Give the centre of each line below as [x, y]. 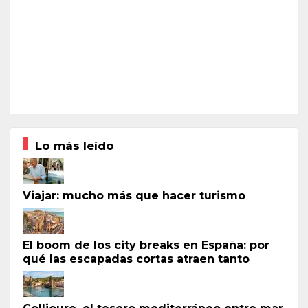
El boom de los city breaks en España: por [146, 245]
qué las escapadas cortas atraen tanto [136, 258]
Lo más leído [74, 145]
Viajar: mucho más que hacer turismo [134, 195]
